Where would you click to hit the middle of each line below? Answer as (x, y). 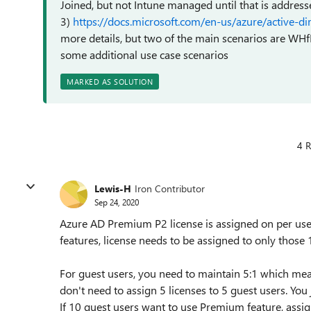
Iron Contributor (170, 188)
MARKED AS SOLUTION (110, 82)
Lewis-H (113, 188)
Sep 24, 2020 (117, 202)
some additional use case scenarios (144, 54)
